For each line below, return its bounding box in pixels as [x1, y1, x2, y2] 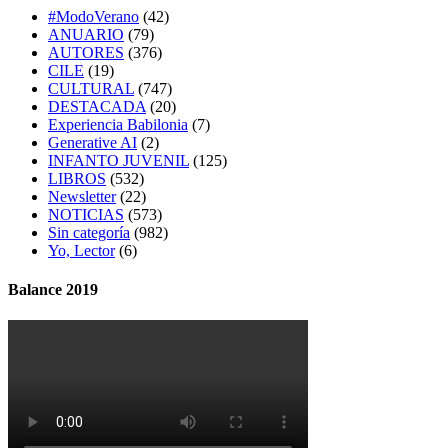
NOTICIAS [48, 205, 124, 223]
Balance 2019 [8, 280, 98, 298]
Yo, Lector [48, 241, 115, 259]
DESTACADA [48, 97, 146, 115]
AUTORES [48, 43, 124, 61]
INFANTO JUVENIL [48, 151, 189, 169]
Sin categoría [48, 223, 130, 241]
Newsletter [48, 187, 116, 205]
